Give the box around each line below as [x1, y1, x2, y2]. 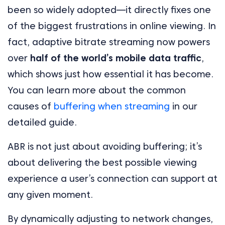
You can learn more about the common [8, 84, 186, 95]
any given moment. [8, 189, 93, 200]
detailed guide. [8, 117, 77, 128]
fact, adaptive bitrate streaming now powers [8, 36, 210, 47]
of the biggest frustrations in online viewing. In [8, 20, 216, 31]
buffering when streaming [54, 100, 170, 111]
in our [170, 100, 197, 111]
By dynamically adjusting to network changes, [8, 213, 213, 224]
